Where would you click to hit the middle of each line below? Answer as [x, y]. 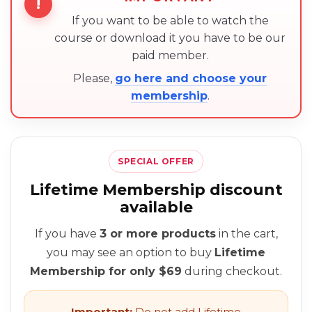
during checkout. [232, 271]
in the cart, [247, 233]
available [156, 207]
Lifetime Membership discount [156, 189]
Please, [94, 78]
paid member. [170, 55]
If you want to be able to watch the [170, 20]
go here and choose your [191, 78]
